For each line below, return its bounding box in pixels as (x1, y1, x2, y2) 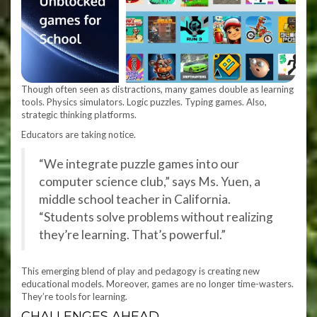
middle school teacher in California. (39, 191, 231, 207)
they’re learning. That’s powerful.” (39, 226, 226, 242)
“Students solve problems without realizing (39, 209, 273, 224)
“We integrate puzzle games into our (39, 156, 239, 171)
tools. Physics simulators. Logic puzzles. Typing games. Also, (21, 96, 267, 108)
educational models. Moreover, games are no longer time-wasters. (21, 277, 294, 289)
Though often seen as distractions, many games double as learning (21, 83, 294, 95)
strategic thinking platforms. (21, 108, 137, 120)
